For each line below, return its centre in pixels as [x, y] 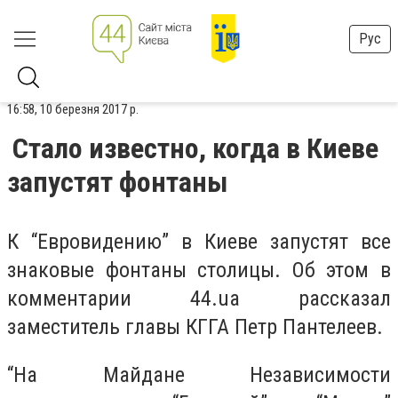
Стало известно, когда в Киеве [195, 148]
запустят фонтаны [118, 182]
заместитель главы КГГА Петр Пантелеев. [195, 327]
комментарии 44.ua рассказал [199, 298]
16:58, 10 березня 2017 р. [73, 109]
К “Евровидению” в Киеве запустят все [199, 242]
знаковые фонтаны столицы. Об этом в [199, 270]
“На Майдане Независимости [199, 374]
